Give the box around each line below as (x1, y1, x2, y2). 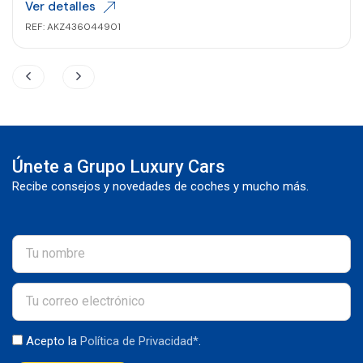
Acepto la (26, 333, 80, 348)
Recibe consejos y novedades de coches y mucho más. (12, 178, 309, 194)
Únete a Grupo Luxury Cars (12, 156, 225, 177)
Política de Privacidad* (80, 333, 199, 348)
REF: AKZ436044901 (25, 19, 121, 33)
